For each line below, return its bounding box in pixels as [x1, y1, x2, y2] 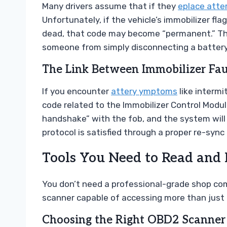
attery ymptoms [111, 86, 177, 97]
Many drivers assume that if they [42, 1, 178, 12]
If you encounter [42, 86, 111, 97]
